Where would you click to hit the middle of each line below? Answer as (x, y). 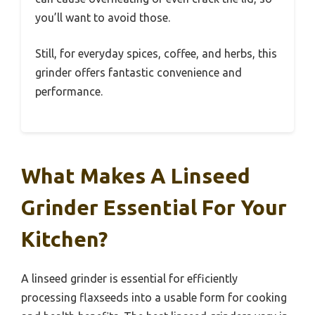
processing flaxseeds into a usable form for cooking (154, 297)
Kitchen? (64, 239)
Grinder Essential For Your (154, 207)
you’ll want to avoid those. (103, 17)
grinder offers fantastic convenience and (139, 72)
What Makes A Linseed (136, 175)
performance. (69, 91)
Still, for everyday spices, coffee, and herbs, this (156, 53)
